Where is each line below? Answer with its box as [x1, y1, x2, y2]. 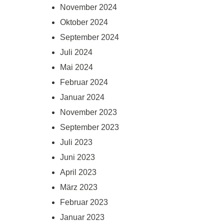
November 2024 [60, 3, 117, 12]
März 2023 [60, 183, 97, 192]
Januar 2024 [60, 93, 104, 102]
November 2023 [60, 108, 117, 117]
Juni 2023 [60, 153, 95, 162]
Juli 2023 [60, 138, 92, 147]
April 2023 [60, 168, 96, 177]
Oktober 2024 [60, 18, 108, 27]
